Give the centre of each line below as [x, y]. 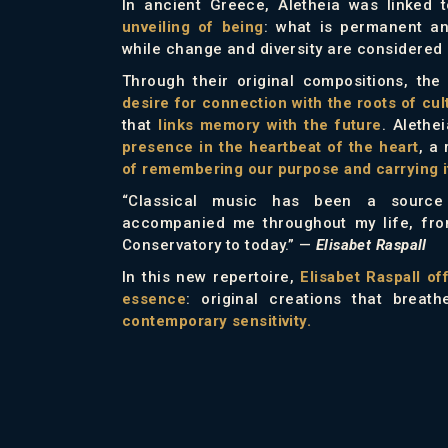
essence [154, 298]
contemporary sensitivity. [217, 320]
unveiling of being [193, 26]
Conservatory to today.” [208, 244]
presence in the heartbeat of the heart [270, 146]
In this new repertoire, [211, 276]
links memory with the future [270, 124]
